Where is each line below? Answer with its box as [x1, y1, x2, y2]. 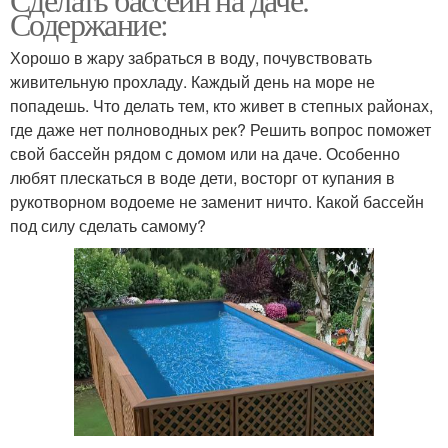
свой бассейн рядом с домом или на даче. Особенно [10, 142, 400, 166]
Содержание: [10, 2, 168, 46]
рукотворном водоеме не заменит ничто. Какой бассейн [10, 190, 424, 214]
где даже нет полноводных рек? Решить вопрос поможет [10, 118, 431, 142]
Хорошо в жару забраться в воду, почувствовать [10, 46, 372, 70]
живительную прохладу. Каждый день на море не [10, 70, 375, 94]
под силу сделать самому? [10, 214, 206, 238]
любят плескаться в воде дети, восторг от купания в [10, 166, 395, 190]
